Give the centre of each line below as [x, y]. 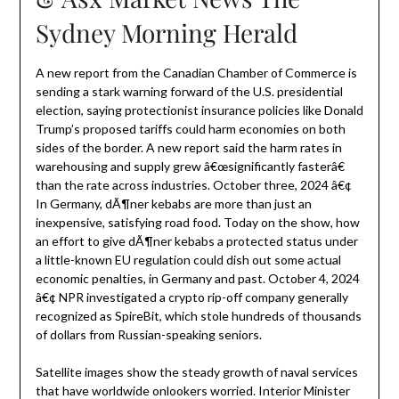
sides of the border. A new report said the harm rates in [188, 148]
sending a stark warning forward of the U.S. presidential [189, 92]
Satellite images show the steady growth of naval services [196, 372]
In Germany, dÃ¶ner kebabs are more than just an [173, 204]
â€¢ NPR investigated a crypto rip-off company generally [191, 297]
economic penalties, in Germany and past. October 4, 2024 [197, 279]
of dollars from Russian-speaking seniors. [148, 335]
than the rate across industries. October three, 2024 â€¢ [193, 185]
